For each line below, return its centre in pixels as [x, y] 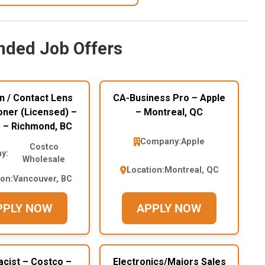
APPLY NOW [169, 209]
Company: [161, 142]
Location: [145, 170]
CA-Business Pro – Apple [169, 98]
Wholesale [44, 160]
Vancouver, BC [42, 179]
